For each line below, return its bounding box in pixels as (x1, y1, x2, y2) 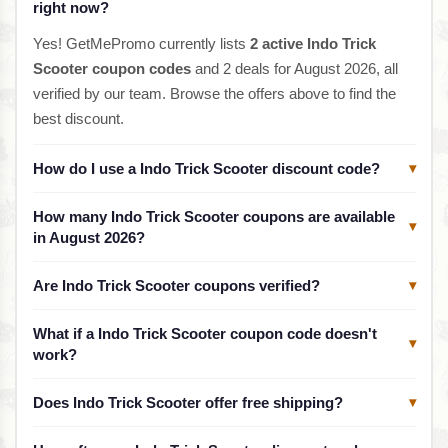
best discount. (32, 109, 124, 127)
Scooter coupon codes (32, 59, 191, 77)
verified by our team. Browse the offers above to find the (32, 84, 396, 102)
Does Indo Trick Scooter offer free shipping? (32, 393, 343, 411)
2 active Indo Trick (249, 34, 376, 52)
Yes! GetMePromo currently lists (32, 34, 250, 52)
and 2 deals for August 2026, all (190, 59, 398, 77)
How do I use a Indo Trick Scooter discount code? (32, 159, 380, 177)
